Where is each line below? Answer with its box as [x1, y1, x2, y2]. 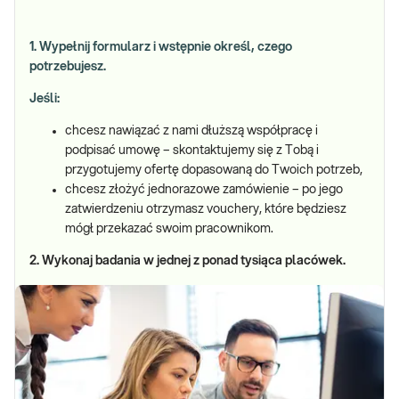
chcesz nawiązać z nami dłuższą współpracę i [65, 125, 318, 137]
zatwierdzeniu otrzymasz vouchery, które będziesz [65, 203, 346, 216]
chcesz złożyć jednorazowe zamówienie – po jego [65, 183, 343, 196]
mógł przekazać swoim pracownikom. [65, 223, 273, 235]
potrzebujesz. [29, 61, 106, 73]
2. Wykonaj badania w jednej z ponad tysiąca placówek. [29, 255, 346, 267]
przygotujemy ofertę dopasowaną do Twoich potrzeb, [65, 164, 362, 176]
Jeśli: [29, 93, 60, 105]
